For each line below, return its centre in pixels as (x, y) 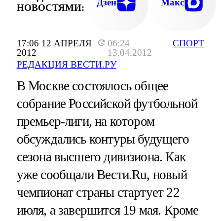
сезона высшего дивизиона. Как (101, 157)
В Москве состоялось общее (92, 86)
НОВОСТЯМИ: (50, 7)
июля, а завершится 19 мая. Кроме (108, 210)
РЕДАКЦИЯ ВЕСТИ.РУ (66, 65)
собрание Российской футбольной (107, 104)
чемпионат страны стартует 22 (98, 193)
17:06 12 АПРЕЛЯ (54, 43)
